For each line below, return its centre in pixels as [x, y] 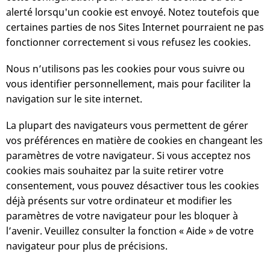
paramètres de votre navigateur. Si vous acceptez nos [128, 155]
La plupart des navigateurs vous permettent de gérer [127, 125]
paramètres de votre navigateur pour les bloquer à [122, 215]
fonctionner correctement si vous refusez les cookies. [128, 42]
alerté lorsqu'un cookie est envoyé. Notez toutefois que [133, 12]
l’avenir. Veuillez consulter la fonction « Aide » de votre [130, 231]
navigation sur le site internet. [74, 99]
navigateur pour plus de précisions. [87, 246]
